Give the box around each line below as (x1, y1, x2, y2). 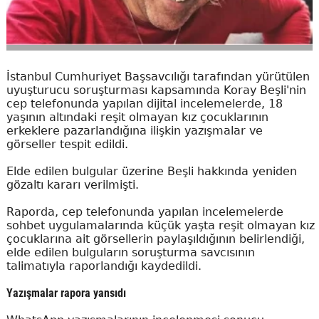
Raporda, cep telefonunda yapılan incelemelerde (6, 205, 283, 219)
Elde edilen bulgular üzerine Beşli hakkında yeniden (6, 164, 297, 178)
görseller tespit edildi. (6, 137, 128, 151)
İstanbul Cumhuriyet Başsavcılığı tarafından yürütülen (6, 70, 310, 83)
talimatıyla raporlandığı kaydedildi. (6, 259, 202, 273)
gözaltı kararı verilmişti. (6, 178, 139, 192)
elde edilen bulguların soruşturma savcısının (6, 246, 255, 259)
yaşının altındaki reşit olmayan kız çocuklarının (6, 110, 268, 124)
